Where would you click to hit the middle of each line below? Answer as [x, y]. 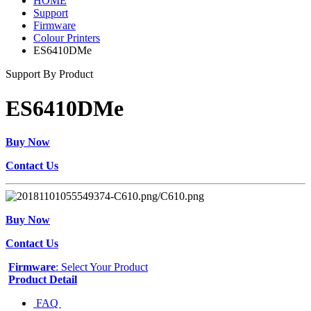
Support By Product [49, 74]
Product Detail [43, 279]
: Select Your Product [102, 267]
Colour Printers [67, 38]
